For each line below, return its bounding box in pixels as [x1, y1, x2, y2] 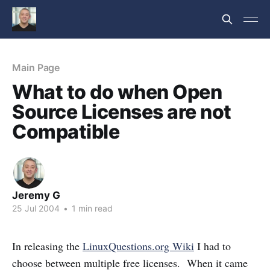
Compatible [12, 120, 120, 143]
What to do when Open [12, 80, 222, 104]
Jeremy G [12, 189, 60, 201]
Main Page [12, 61, 60, 74]
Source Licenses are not [12, 100, 231, 124]
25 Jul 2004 [12, 203, 60, 213]
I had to [194, 239, 231, 253]
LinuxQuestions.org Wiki [83, 239, 194, 253]
